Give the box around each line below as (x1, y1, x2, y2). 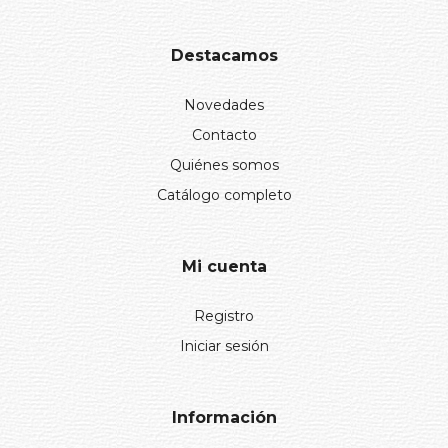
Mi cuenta (181, 256, 267, 276)
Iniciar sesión (179, 336, 269, 355)
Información (171, 407, 277, 427)
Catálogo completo (156, 185, 292, 204)
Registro (194, 306, 254, 325)
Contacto (191, 125, 257, 144)
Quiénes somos (169, 155, 279, 174)
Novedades (184, 95, 264, 114)
